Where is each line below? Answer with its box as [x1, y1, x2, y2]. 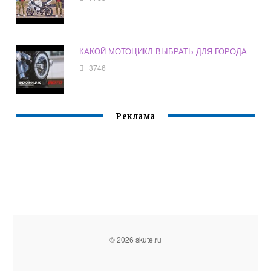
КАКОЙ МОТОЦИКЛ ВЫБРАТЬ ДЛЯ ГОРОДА [79, 45, 247, 57]
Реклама [116, 111, 155, 122]
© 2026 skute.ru [109, 234, 162, 245]
